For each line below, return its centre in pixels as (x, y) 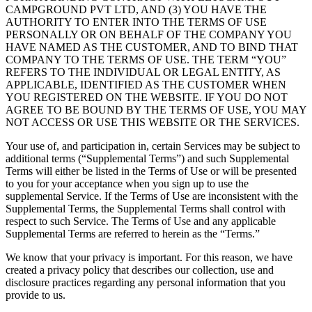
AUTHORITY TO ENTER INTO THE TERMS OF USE (136, 22)
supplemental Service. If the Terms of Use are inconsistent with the (152, 196)
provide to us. (36, 295)
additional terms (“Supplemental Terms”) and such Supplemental (147, 158)
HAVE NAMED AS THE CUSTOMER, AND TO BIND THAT (152, 47)
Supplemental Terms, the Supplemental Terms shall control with (146, 208)
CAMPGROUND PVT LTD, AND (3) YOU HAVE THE (136, 9)
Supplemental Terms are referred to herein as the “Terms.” (133, 233)
